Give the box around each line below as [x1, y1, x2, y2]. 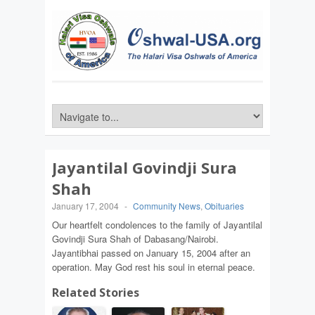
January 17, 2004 [52, 200, 119, 212]
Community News [133, 200, 200, 212]
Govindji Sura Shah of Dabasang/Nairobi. [52, 232, 219, 246]
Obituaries [205, 200, 244, 212]
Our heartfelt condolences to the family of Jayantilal [52, 218, 262, 232]
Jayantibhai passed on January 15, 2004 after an [52, 246, 250, 260]
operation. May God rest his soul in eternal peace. [52, 260, 255, 274]
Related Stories [52, 285, 139, 301]
